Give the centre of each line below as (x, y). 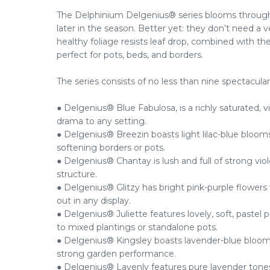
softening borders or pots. (111, 148)
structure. (77, 174)
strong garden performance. (116, 254)
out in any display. (94, 201)
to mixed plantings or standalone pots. (137, 227)
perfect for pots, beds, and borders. (130, 55)
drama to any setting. (102, 121)
